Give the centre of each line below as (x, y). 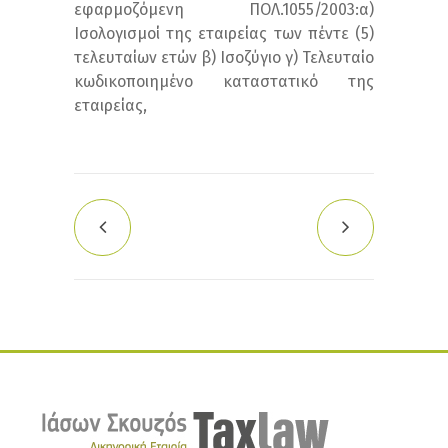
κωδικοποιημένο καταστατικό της (224, 81)
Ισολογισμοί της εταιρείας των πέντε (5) (224, 33)
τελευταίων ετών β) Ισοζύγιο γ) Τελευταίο (224, 57)
